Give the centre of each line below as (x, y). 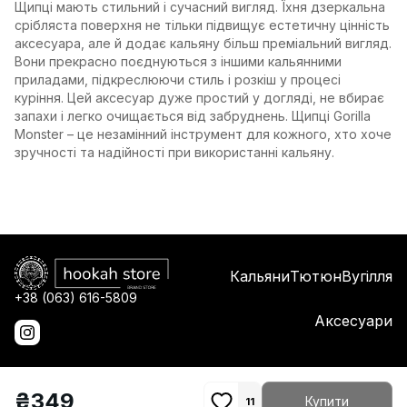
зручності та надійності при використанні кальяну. (174, 152)
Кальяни (260, 276)
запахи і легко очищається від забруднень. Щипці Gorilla (193, 116)
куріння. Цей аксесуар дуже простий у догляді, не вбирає (199, 98)
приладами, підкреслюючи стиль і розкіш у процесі (178, 79)
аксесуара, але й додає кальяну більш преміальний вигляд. (203, 43)
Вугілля (367, 276)
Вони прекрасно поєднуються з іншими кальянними (178, 61)
